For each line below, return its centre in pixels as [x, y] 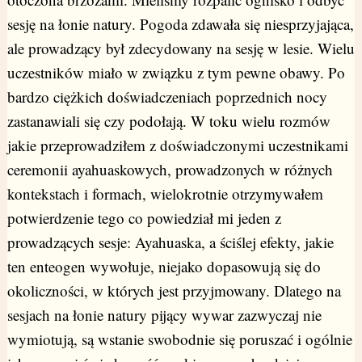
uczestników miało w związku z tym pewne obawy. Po [176, 73]
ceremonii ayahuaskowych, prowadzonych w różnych [170, 170]
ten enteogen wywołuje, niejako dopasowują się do [164, 267]
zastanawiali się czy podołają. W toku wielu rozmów [168, 121]
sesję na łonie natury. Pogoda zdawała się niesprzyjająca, [180, 24]
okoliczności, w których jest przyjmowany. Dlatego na [174, 291]
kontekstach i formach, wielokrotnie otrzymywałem [165, 194]
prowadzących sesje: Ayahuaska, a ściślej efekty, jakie [170, 242]
